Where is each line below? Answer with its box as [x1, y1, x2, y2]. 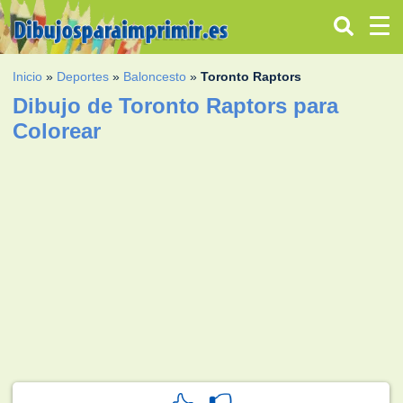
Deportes [57, 68, 110, 84]
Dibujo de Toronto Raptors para [13, 93, 339, 118]
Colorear [13, 118, 102, 143]
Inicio [13, 68, 43, 84]
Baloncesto [123, 68, 187, 84]
